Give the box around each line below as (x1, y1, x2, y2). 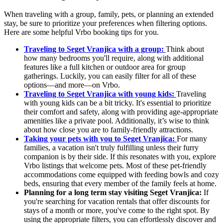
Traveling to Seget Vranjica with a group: (24, 45, 166, 54)
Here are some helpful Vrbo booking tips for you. (4, 28, 159, 37)
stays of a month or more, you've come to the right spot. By (24, 206, 210, 215)
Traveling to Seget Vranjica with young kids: (24, 90, 176, 99)
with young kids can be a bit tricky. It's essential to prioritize (24, 99, 211, 108)
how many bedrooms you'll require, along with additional (24, 54, 204, 63)
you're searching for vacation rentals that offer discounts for (24, 197, 210, 206)
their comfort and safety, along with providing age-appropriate (24, 108, 218, 116)
